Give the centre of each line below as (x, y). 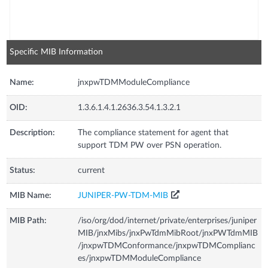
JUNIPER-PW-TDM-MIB (123, 195)
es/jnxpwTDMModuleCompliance (140, 258)
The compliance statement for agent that (153, 133)
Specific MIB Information (57, 52)
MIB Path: (28, 220)
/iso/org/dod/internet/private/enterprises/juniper (167, 220)
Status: (23, 170)
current (92, 170)
